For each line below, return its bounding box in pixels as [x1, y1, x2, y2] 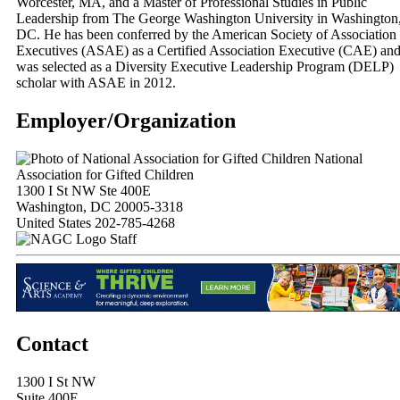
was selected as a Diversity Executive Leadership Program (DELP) [16, 59, 394, 75]
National [311, 151, 362, 167]
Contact [16, 332, 88, 356]
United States [16, 215, 91, 231]
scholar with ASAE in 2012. [16, 75, 176, 91]
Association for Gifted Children [16, 167, 194, 183]
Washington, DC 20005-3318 [16, 199, 183, 215]
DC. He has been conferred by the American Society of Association [16, 27, 396, 43]
